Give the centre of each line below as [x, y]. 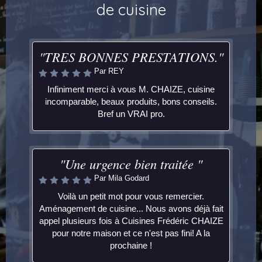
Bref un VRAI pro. [131, 114]
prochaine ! [131, 245]
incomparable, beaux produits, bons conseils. [131, 101]
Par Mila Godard [122, 178]
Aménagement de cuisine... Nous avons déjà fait [131, 208]
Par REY [109, 71]
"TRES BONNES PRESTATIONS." [131, 57]
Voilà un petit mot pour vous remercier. [131, 196]
